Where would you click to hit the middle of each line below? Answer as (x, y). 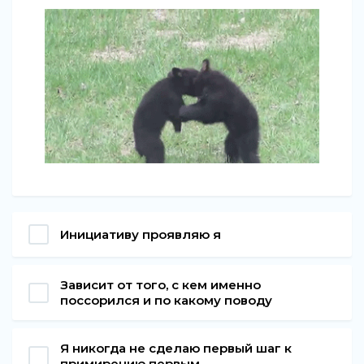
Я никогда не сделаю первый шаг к (176, 349)
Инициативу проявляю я (141, 235)
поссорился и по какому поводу (166, 301)
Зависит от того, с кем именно (160, 285)
